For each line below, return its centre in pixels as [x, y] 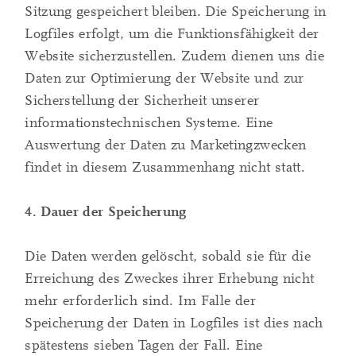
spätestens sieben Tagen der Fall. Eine [144, 346]
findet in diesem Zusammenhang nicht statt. [165, 168]
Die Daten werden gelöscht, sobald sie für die [168, 257]
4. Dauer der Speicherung [106, 212]
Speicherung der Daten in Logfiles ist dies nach [174, 323]
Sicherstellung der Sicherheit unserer [142, 101]
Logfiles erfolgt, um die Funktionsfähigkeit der [172, 34]
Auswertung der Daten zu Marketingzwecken [166, 145]
